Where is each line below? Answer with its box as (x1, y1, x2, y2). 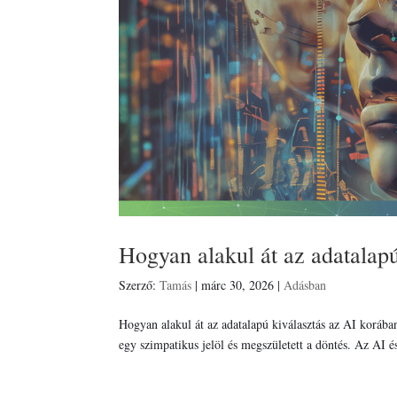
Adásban (284, 276, 327, 294)
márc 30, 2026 (201, 276, 275, 294)
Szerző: (119, 276, 160, 294)
